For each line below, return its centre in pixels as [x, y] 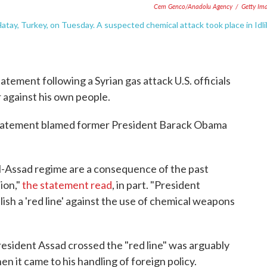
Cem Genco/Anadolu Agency [193, 7]
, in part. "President [156, 185]
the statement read [67, 185]
